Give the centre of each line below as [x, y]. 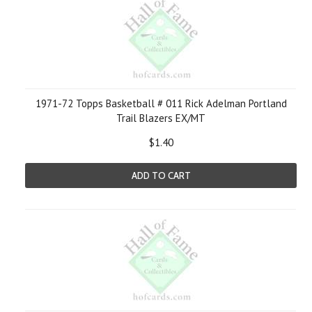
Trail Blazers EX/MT [161, 118]
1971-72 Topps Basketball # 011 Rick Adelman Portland [161, 103]
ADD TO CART [161, 175]
